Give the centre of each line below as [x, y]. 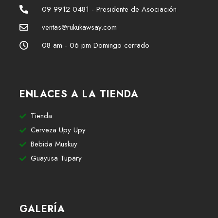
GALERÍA [42, 209]
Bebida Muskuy [54, 144]
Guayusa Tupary [56, 158]
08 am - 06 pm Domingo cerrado [95, 45]
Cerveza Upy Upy [58, 130]
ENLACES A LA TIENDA [79, 94]
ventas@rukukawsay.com [79, 27]
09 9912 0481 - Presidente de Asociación [109, 9]
